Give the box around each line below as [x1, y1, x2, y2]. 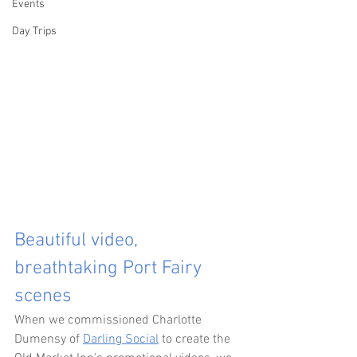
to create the [159, 331, 233, 347]
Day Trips [12, 25, 57, 38]
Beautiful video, [14, 229, 143, 252]
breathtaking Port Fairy [14, 257, 206, 280]
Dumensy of [14, 331, 83, 347]
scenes [14, 284, 72, 308]
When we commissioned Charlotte [14, 312, 205, 328]
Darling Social [83, 331, 159, 347]
